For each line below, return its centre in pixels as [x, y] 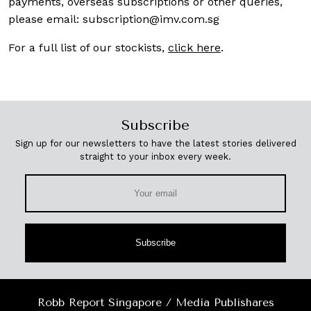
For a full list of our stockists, [88, 47]
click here [194, 47]
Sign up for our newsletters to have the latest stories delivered [155, 143]
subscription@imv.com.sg [151, 19]
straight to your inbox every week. [155, 156]
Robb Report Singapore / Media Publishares [155, 302]
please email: [45, 19]
